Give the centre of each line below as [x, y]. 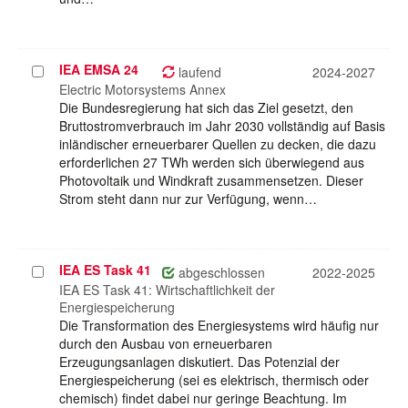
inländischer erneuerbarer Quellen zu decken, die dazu [218, 144]
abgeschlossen [220, 273]
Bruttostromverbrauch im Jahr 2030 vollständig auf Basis [222, 126]
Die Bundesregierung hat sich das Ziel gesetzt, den [206, 108]
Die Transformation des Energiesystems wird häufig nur [219, 326]
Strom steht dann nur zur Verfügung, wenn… [188, 199]
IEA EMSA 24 [99, 70]
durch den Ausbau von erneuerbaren [166, 344]
